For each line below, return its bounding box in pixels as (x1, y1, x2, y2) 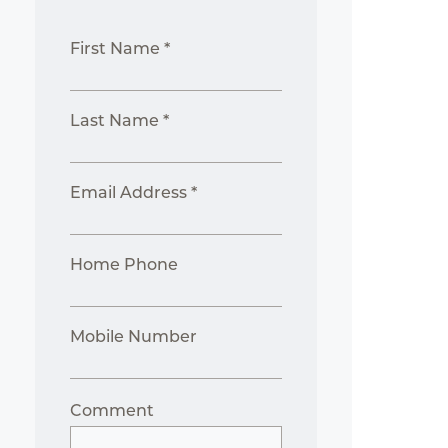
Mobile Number (70, 327, 198, 346)
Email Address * (70, 183, 198, 202)
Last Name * (70, 111, 170, 130)
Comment (70, 401, 155, 420)
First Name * (70, 39, 171, 58)
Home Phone (70, 255, 179, 274)
